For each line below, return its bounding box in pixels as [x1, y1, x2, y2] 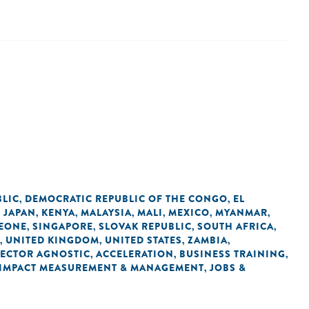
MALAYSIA [81, 206, 132, 219]
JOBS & [210, 261, 246, 275]
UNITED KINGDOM [6, 233, 99, 247]
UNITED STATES [105, 233, 182, 247]
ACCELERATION [96, 247, 174, 261]
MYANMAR [215, 206, 268, 219]
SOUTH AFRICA [197, 219, 274, 233]
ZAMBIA [188, 233, 228, 247]
